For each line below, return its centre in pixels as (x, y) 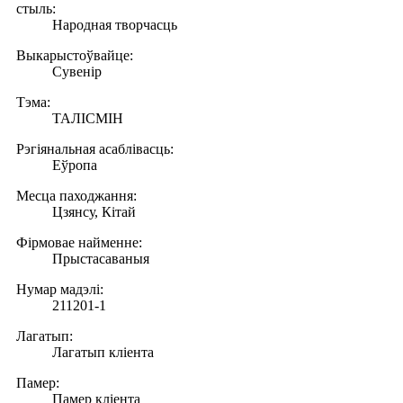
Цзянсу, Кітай (94, 211)
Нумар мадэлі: (60, 289)
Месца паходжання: (76, 195)
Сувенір (77, 71)
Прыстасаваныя (101, 258)
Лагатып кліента (103, 352)
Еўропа (75, 165)
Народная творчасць (115, 24)
